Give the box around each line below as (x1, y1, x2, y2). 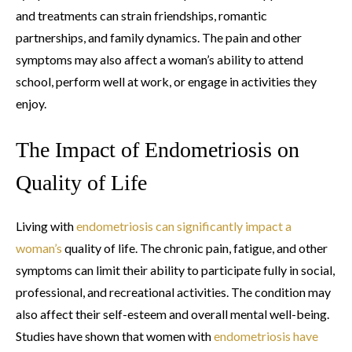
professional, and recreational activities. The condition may (16, 284, 331, 299)
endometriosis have (214, 328, 318, 343)
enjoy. (16, 95, 46, 111)
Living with (16, 218, 76, 233)
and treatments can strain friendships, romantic (16, 7, 267, 23)
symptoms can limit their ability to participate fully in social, (16, 262, 335, 277)
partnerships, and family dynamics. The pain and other (16, 29, 302, 45)
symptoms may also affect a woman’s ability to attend (16, 51, 303, 67)
